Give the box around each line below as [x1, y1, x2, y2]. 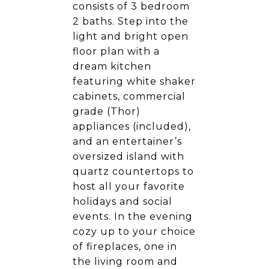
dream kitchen [73, 61, 151, 72]
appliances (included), [73, 121, 191, 132]
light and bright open [73, 31, 189, 42]
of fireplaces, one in [73, 241, 177, 252]
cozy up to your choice [73, 226, 196, 237]
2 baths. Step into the [73, 16, 189, 27]
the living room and [73, 256, 178, 267]
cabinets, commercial [73, 91, 186, 102]
